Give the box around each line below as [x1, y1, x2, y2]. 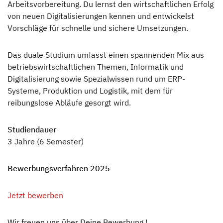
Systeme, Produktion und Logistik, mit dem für [7, 86, 173, 96]
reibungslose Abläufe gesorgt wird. [7, 98, 131, 108]
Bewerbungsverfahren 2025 [7, 163, 110, 174]
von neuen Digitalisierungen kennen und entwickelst [7, 11, 194, 21]
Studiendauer [7, 124, 56, 135]
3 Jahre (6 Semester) [7, 136, 84, 147]
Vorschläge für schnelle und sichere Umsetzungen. [7, 23, 188, 33]
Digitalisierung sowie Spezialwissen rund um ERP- [7, 74, 185, 84]
